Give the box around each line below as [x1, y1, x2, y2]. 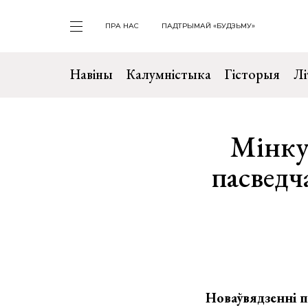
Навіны [70, 65, 113, 83]
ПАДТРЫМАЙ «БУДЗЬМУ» [162, 21, 255, 30]
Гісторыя [225, 65, 280, 83]
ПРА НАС [105, 21, 139, 30]
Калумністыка [126, 65, 211, 83]
